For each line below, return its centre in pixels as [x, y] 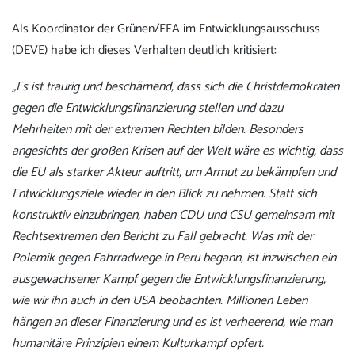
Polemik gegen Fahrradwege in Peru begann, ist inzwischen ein [174, 258]
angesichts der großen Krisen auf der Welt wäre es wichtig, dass [177, 151]
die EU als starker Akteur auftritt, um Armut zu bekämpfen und [174, 173]
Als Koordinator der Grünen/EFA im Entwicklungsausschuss [166, 29]
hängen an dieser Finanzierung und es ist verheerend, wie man [172, 323]
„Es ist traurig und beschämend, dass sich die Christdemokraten [176, 87]
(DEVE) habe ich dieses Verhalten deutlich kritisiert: [144, 50]
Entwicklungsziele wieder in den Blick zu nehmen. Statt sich [164, 194]
